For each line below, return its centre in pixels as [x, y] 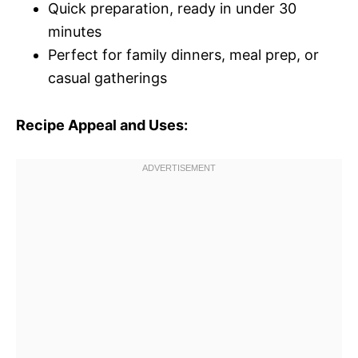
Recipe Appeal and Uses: [102, 125]
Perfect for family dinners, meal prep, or [183, 55]
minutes [75, 32]
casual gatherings [107, 78]
